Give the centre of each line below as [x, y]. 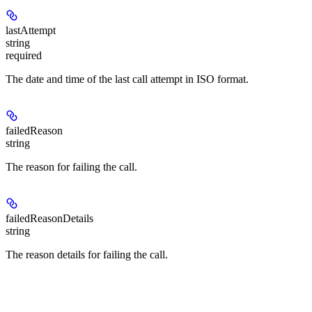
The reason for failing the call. [71, 167]
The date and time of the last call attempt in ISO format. [127, 79]
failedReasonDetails [49, 219]
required [24, 56]
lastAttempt [31, 31]
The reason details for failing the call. [87, 255]
